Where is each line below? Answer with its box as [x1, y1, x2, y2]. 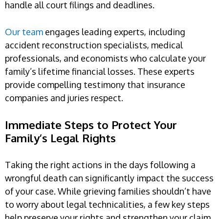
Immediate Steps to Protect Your [5, 117, 177, 131]
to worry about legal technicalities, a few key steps [5, 198, 210, 210]
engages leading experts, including [43, 26, 185, 37]
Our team [5, 26, 43, 37]
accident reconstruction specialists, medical [5, 39, 183, 50]
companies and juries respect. [5, 92, 123, 103]
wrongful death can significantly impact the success [5, 172, 214, 183]
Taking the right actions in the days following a [5, 159, 196, 170]
